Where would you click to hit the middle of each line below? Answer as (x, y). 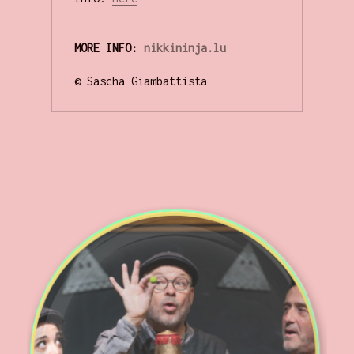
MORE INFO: (109, 48)
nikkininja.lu (185, 48)
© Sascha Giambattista (140, 81)
